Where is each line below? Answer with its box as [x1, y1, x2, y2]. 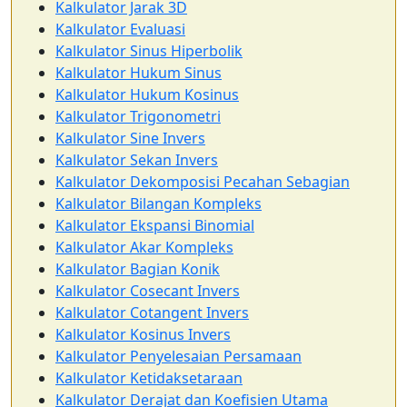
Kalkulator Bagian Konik [55, 259, 220, 279]
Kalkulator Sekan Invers [55, 150, 218, 170]
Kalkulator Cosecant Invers [55, 281, 240, 301]
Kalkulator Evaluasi [55, 19, 185, 39]
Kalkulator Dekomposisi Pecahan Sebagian [55, 172, 350, 192]
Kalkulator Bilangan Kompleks [55, 194, 262, 213]
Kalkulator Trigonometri [55, 106, 221, 126]
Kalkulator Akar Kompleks [55, 237, 233, 257]
